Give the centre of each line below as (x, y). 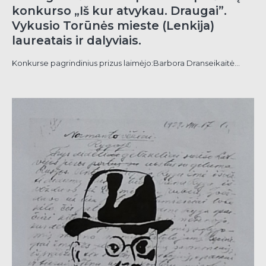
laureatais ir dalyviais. (77, 41)
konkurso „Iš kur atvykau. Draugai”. (119, 11)
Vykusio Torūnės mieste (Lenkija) (113, 26)
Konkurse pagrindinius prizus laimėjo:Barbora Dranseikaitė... (126, 63)
